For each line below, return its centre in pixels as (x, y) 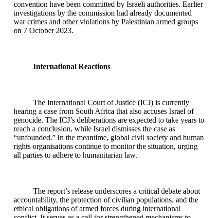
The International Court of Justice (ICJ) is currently (111, 102)
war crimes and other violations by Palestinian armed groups (106, 21)
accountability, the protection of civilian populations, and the (106, 200)
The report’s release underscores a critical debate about (117, 191)
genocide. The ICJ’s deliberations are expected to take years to (109, 120)
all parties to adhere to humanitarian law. (75, 155)
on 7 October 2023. (44, 30)
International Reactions (72, 66)
